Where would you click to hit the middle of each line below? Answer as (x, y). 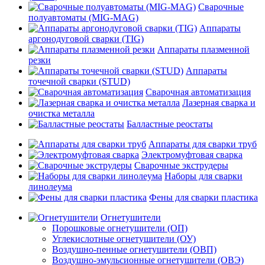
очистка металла (62, 113)
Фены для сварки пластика (203, 197)
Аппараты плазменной (203, 49)
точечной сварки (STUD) (79, 81)
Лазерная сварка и (219, 103)
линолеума (50, 187)
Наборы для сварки (203, 176)
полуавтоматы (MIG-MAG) (83, 17)
